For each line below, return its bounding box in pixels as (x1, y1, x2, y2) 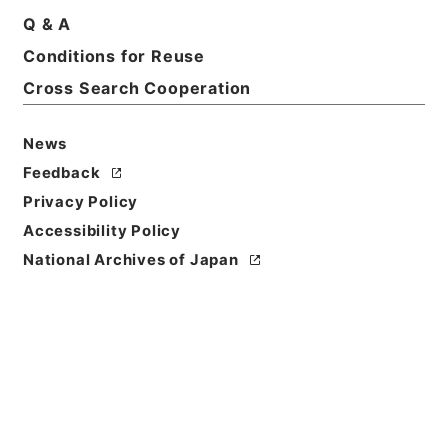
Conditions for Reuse (22, 46, 206, 67)
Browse (194, 244, 254, 263)
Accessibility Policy (22, 221, 182, 240)
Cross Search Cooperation (22, 78, 252, 99)
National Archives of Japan (22, 250, 239, 269)
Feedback (22, 163, 101, 182)
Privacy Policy (22, 192, 139, 211)
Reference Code (22, 361, 152, 380)
